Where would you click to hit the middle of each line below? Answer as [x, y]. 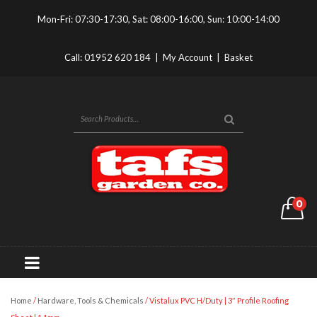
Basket [238, 57]
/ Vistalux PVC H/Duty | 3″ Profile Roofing [216, 300]
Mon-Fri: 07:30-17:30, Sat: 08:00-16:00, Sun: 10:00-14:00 [158, 19]
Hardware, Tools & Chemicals [91, 300]
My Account [188, 57]
